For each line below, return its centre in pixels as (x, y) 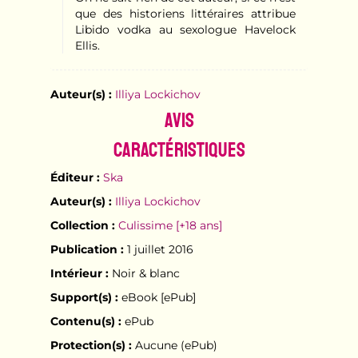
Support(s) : (84, 297)
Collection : (82, 225)
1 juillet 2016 (158, 249)
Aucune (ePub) (174, 345)
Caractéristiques (179, 150)
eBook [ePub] (157, 297)
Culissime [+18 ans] (170, 225)
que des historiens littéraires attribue (185, 13)
